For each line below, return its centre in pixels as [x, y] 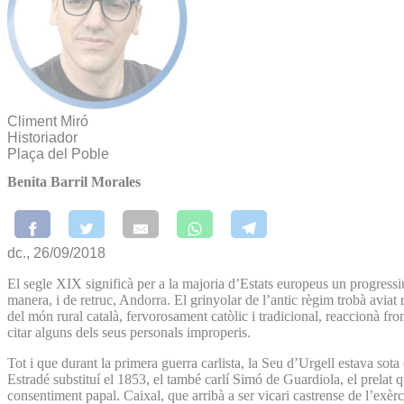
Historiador [42, 138]
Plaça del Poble [58, 154]
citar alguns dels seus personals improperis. [129, 332]
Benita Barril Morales [74, 182]
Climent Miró [48, 121]
